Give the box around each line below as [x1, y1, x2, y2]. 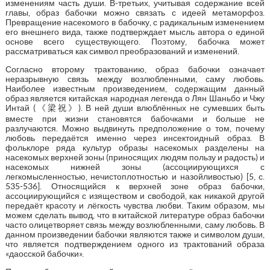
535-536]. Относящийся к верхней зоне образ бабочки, [5, 181, 265, 191]
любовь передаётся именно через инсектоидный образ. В [5, 133, 265, 143]
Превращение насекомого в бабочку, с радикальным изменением [5, 17, 265, 27]
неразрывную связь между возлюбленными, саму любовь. [5, 74, 265, 84]
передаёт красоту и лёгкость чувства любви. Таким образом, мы [5, 200, 265, 210]
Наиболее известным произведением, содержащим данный [5, 83, 265, 93]
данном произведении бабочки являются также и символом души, [5, 229, 265, 239]
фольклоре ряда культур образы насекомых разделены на [5, 142, 265, 152]
